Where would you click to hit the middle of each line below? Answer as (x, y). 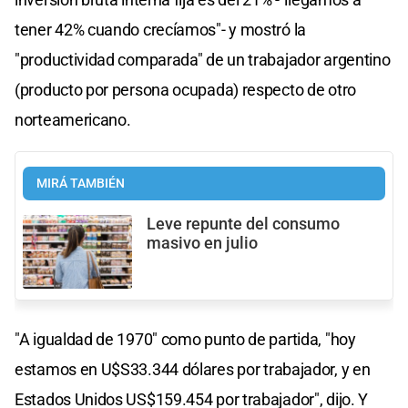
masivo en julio (202, 244)
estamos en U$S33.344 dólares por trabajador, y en (193, 369)
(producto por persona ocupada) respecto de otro (185, 90)
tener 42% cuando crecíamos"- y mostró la (161, 30)
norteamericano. (73, 120)
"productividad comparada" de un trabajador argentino (203, 60)
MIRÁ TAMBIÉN (81, 184)
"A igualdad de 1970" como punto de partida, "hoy (185, 339)
